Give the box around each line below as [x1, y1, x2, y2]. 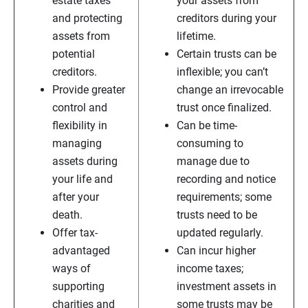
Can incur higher [177, 244, 256, 258]
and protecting [52, 12, 122, 25]
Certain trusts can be [177, 47, 276, 61]
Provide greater [52, 83, 125, 97]
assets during [52, 155, 118, 168]
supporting [52, 280, 104, 294]
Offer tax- [52, 226, 98, 240]
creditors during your [177, 12, 276, 25]
